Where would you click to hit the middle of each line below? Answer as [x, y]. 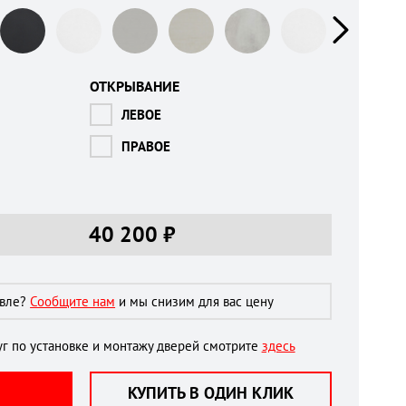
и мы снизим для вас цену [195, 301]
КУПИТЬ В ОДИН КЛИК [211, 393]
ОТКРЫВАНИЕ [135, 86]
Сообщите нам [73, 301]
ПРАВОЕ [146, 146]
